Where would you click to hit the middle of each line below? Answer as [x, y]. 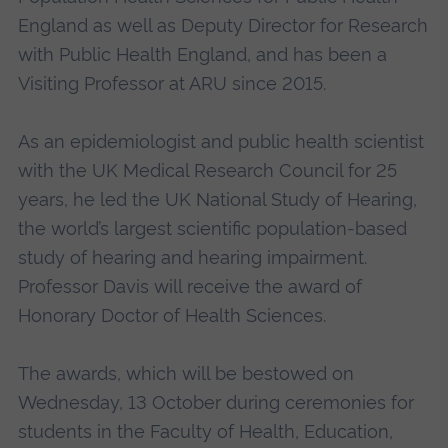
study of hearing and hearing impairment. [192, 258]
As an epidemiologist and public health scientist [220, 142]
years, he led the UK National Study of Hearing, [217, 200]
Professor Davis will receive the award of [189, 287]
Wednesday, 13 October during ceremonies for [215, 403]
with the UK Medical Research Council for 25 [207, 171]
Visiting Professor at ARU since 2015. [174, 84]
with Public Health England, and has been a [202, 55]
